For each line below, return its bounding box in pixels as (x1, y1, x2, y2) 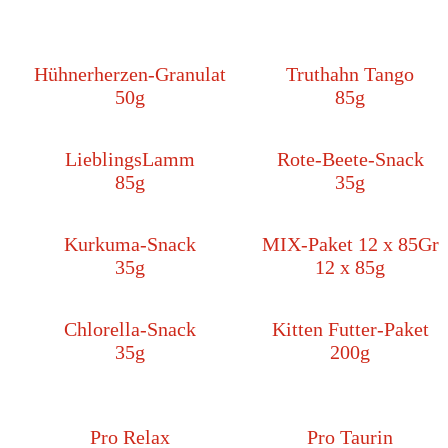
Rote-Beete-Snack (276, 148, 424, 171)
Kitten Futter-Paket (271, 318, 429, 341)
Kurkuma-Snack (64, 233, 196, 256)
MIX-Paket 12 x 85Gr (261, 233, 439, 256)
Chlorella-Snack (64, 318, 196, 341)
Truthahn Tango (286, 63, 414, 86)
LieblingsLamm (65, 148, 195, 171)
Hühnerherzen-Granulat (34, 63, 226, 86)
